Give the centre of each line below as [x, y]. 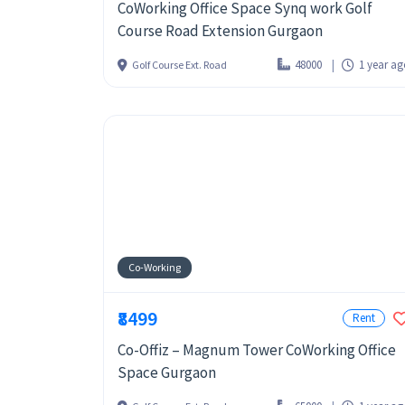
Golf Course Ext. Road [179, 65]
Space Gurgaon [167, 372]
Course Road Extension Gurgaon [220, 31]
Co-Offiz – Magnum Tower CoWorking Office [257, 350]
